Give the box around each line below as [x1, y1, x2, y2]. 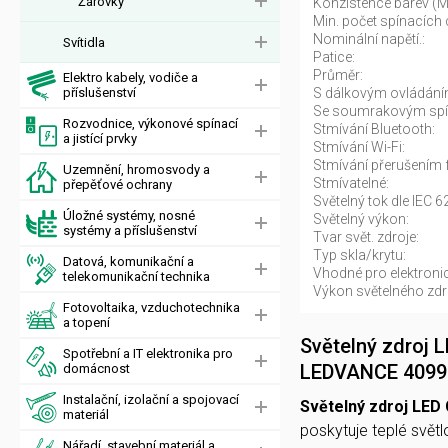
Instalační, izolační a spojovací [63, 392, 239, 407]
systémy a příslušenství [63, 223, 197, 238]
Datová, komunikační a [63, 254, 194, 269]
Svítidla [63, 34, 105, 50]
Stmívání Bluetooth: [313, 121, 435, 137]
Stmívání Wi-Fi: [313, 139, 405, 155]
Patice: [313, 49, 355, 65]
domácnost [63, 361, 130, 376]
